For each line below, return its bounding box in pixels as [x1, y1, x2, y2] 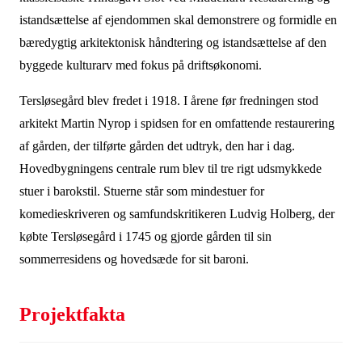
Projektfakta [19, 304, 125, 325]
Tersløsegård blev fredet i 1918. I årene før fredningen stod [19, 94, 318, 107]
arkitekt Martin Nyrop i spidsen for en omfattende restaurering [19, 116, 335, 130]
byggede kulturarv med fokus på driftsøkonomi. [19, 58, 262, 72]
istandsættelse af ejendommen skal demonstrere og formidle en [19, 13, 337, 27]
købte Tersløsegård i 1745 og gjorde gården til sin [19, 229, 271, 243]
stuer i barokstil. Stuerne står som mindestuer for [19, 184, 264, 198]
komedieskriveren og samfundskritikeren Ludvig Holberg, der [19, 207, 335, 221]
